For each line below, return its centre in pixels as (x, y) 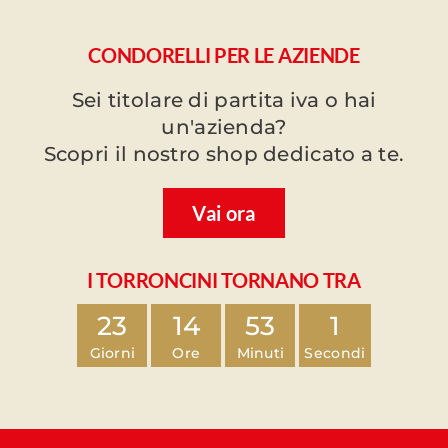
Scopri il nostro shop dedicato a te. (224, 154)
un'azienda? (224, 127)
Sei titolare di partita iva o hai (224, 100)
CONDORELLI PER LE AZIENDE (224, 55)
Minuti (260, 353)
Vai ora (224, 213)
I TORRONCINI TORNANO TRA (224, 280)
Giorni (112, 353)
